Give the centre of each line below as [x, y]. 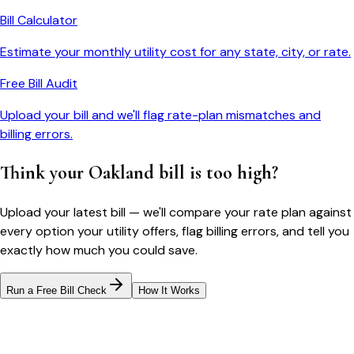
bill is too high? [216, 173]
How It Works [169, 291]
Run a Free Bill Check [56, 291]
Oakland [121, 173]
